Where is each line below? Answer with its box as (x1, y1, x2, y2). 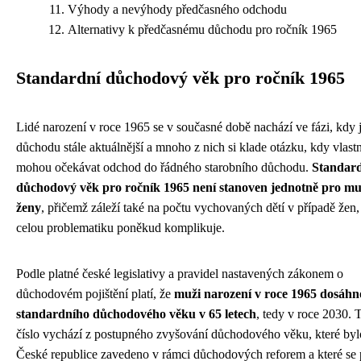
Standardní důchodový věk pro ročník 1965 (16, 68, 345, 89)
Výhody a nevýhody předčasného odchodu (68, 2, 287, 17)
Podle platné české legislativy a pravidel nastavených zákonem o (16, 267, 343, 281)
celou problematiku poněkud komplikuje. (16, 221, 225, 235)
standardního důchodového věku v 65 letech (16, 307, 256, 322)
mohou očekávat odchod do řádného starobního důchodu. (16, 160, 312, 175)
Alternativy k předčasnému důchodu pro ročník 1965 (68, 23, 337, 37)
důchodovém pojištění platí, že (16, 287, 174, 301)
